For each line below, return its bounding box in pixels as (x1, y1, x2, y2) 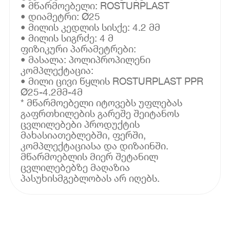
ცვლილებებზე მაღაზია (21, 161, 130, 173)
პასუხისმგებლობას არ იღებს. (21, 171, 160, 184)
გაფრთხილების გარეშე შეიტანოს (21, 107, 180, 119)
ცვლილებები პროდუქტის (21, 118, 140, 130)
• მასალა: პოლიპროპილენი (21, 53, 151, 65)
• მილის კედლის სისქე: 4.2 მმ (21, 21, 161, 33)
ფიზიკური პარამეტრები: (21, 42, 137, 54)
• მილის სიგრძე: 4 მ (21, 31, 114, 44)
